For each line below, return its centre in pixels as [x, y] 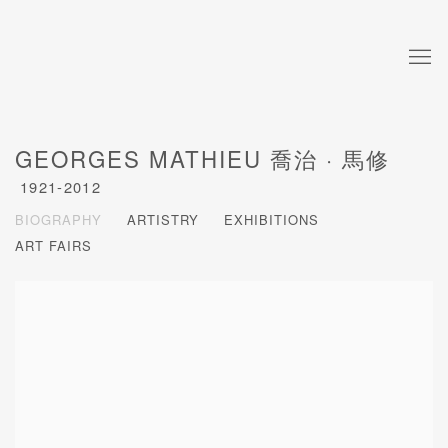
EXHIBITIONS [271, 220]
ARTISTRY [163, 220]
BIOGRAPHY [58, 220]
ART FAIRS [53, 246]
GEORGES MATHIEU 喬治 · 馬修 [203, 158]
